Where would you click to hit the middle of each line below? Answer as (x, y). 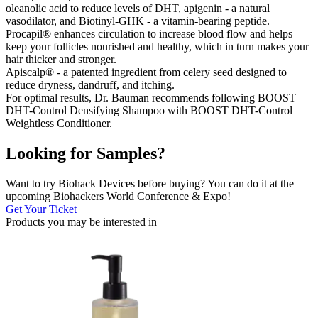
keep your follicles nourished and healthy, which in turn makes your (157, 46)
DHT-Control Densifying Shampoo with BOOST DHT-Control (149, 110)
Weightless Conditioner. (59, 123)
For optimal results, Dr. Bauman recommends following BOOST (151, 97)
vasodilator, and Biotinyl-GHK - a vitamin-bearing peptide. (138, 21)
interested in (130, 221)
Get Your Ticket (41, 209)
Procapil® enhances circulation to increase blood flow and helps (149, 33)
